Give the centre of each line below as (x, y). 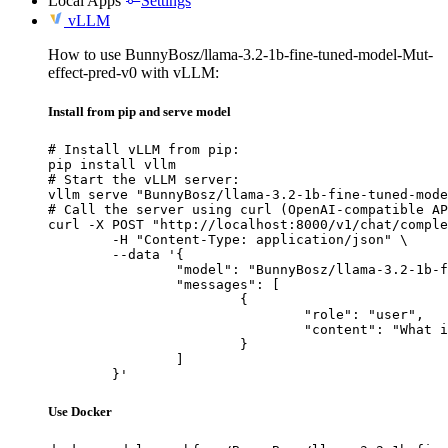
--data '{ (80, 255)
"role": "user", (176, 315)
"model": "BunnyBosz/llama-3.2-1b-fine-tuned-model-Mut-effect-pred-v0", (112, 270)
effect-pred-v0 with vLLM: (133, 72)
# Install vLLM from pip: (144, 150)
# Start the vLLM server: (144, 180)
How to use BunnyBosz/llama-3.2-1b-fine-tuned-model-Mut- (240, 54)
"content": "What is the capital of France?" (176, 330)
